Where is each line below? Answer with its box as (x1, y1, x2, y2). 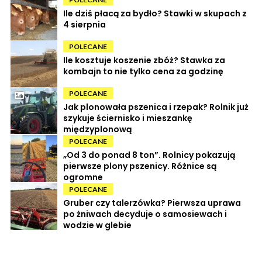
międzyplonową (63, 123, 132, 135)
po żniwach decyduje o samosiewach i (63, 208, 227, 220)
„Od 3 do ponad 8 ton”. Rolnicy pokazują (63, 149, 235, 161)
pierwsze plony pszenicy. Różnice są (63, 160, 216, 172)
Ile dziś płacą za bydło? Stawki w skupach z (63, 7, 247, 19)
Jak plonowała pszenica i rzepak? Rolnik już (63, 101, 249, 113)
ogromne (63, 171, 103, 183)
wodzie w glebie (63, 219, 132, 231)
